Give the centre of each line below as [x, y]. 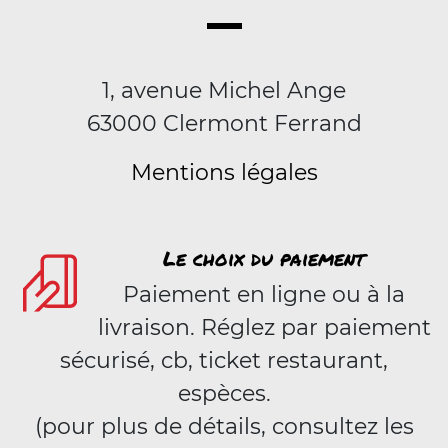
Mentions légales [224, 172]
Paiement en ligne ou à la [264, 294]
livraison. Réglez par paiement [264, 327]
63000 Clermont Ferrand [224, 123]
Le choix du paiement [264, 258]
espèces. [224, 393]
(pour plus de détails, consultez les [224, 426]
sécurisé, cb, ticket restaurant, [224, 360]
